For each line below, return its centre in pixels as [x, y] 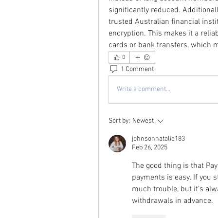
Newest [143, 121]
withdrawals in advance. [173, 201]
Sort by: [119, 121]
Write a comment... [144, 90]
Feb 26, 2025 [150, 147]
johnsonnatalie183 [158, 139]
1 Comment [137, 70]
